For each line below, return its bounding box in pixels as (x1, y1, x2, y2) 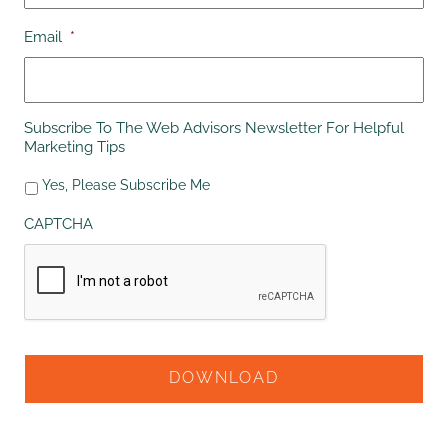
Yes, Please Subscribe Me (42, 177, 210, 194)
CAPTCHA (24, 215, 93, 234)
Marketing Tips (24, 137, 125, 156)
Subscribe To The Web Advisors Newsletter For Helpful (24, 118, 404, 137)
